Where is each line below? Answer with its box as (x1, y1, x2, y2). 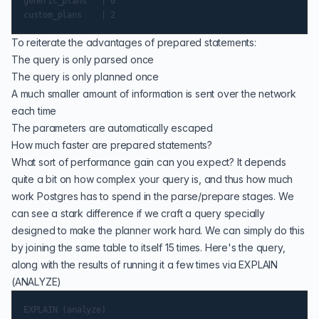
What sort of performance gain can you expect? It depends (11, 156, 286, 168)
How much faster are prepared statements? (11, 139, 212, 151)
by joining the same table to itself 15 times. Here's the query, (11, 241, 286, 253)
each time (11, 105, 57, 117)
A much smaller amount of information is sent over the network (11, 88, 296, 100)
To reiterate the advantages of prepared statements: (11, 36, 256, 48)
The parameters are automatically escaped (11, 122, 213, 134)
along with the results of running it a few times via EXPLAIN (11, 258, 278, 271)
